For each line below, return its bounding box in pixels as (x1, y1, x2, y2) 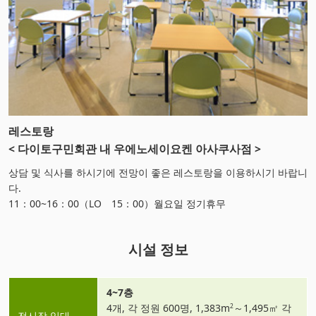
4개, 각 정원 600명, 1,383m (107, 300, 230, 315)
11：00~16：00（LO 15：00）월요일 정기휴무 (8, 196, 226, 210)
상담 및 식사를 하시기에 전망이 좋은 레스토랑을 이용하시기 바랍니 (8, 165, 308, 179)
